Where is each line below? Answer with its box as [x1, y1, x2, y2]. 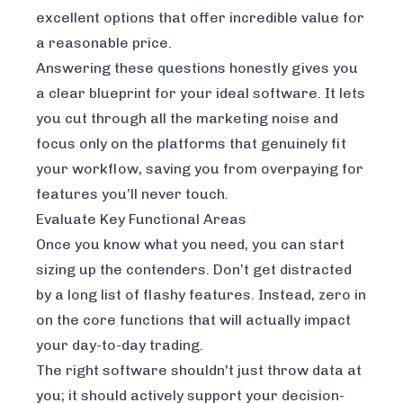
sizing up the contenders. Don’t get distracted [36, 261, 352, 279]
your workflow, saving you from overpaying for [36, 160, 363, 178]
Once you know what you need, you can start [36, 236, 345, 254]
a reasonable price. [36, 34, 172, 52]
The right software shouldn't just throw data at [36, 362, 362, 380]
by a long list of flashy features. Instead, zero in [36, 286, 366, 304]
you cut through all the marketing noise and [36, 110, 338, 128]
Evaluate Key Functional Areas [36, 210, 246, 228]
